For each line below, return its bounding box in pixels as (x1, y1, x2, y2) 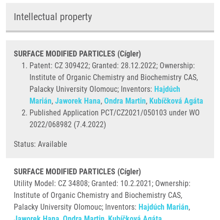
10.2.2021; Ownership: (120, 179, 191, 188)
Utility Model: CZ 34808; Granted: (14, 179, 118, 188)
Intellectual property (14, 11, 92, 23)
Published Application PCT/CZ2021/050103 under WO (29, 108, 200, 117)
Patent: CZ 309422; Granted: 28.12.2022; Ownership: (29, 61, 195, 70)
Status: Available (14, 139, 67, 149)
